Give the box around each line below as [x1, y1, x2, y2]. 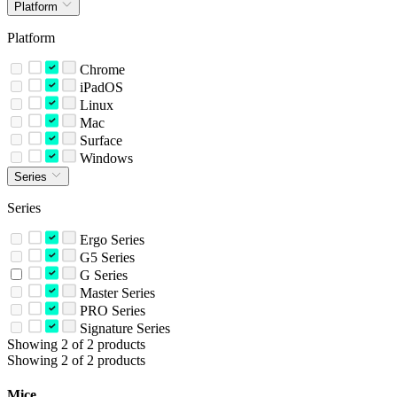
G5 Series [75, 249, 135, 265]
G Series [75, 267, 128, 283]
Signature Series [75, 320, 170, 336]
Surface [75, 132, 122, 148]
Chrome [75, 61, 125, 77]
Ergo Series [75, 231, 144, 247]
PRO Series [75, 302, 145, 318]
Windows [75, 150, 133, 166]
